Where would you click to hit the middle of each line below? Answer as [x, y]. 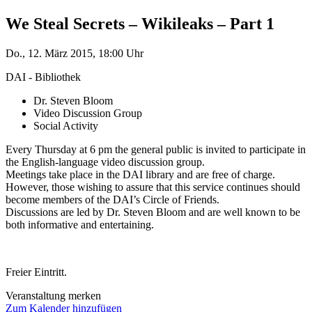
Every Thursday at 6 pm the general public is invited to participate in [156, 149]
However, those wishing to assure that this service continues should [153, 187]
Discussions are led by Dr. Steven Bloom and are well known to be [153, 212]
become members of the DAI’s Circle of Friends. [112, 199]
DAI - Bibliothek [43, 77]
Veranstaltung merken [53, 295]
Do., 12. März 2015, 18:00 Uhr [75, 53]
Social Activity [66, 125]
